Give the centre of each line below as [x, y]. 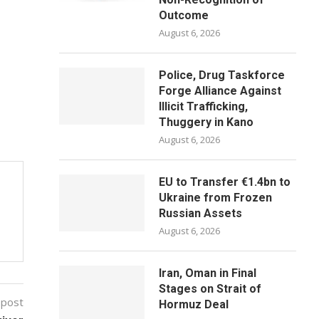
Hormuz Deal [194, 304]
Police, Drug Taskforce [222, 75]
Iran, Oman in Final [208, 273]
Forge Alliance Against [220, 91]
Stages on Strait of [210, 289]
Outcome [184, 15]
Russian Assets [201, 213]
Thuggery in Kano [206, 122]
